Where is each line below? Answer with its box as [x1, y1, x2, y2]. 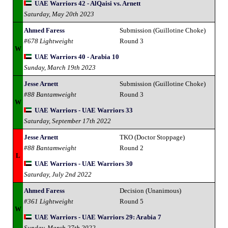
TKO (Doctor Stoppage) [120, 133, 185, 141]
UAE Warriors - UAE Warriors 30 [35, 159, 133, 167]
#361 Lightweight [24, 197, 73, 205]
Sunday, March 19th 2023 [24, 63, 96, 71]
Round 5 [120, 197, 144, 205]
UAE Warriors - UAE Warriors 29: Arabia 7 [35, 213, 161, 221]
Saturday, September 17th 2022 [24, 117, 111, 125]
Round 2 [120, 144, 144, 152]
